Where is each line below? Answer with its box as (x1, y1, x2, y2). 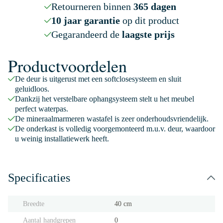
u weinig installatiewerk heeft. (15, 134, 109, 143)
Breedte (23, 200, 44, 208)
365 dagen (133, 1, 176, 12)
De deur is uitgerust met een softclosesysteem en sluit (15, 75, 181, 83)
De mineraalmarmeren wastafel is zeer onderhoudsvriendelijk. (15, 114, 209, 123)
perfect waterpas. (15, 105, 68, 113)
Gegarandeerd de (51, 29, 122, 40)
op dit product (119, 15, 179, 26)
